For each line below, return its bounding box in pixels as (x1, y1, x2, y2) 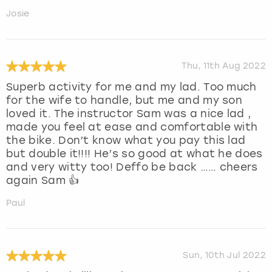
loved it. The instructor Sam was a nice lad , (6, 107, 251, 120)
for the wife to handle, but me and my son (6, 94, 243, 107)
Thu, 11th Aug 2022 (182, 61, 266, 72)
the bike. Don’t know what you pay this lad (6, 134, 246, 147)
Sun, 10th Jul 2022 (183, 250, 266, 261)
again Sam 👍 (6, 174, 80, 187)
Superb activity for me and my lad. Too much (6, 81, 257, 93)
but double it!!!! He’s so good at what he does (6, 148, 263, 160)
